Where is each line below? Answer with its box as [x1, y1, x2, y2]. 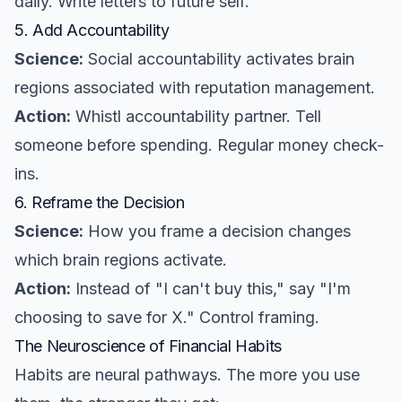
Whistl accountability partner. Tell [71, 107, 321, 126]
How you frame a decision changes [83, 222, 351, 240]
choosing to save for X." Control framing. [14, 308, 319, 327]
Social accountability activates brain [83, 49, 354, 68]
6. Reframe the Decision [14, 193, 185, 212]
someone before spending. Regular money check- [14, 135, 384, 154]
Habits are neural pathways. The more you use [14, 365, 360, 384]
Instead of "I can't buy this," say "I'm [71, 279, 351, 298]
